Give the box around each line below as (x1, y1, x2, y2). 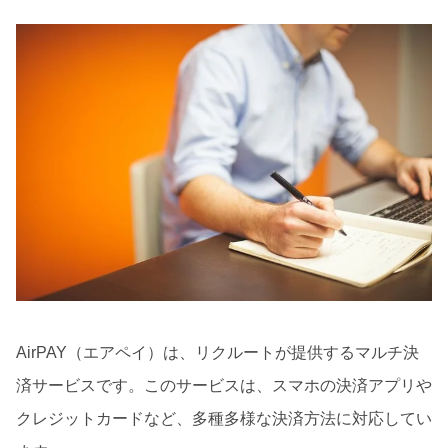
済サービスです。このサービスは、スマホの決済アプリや (16, 377, 432, 395)
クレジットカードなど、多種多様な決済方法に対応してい (16, 410, 432, 428)
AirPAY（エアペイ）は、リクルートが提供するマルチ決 (16, 344, 419, 362)
